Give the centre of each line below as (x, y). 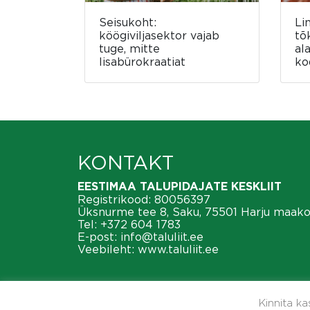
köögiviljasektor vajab (159, 36)
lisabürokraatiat (142, 62)
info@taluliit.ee (162, 237)
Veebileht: (108, 249)
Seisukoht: (128, 22)
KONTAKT (126, 163)
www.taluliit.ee (178, 249)
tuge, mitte (129, 49)
